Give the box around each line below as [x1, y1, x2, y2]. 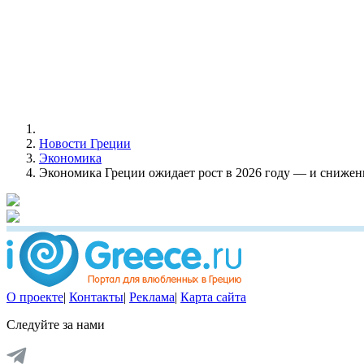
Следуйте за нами [6, 317, 105, 331]
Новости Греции [39, 136, 131, 150]
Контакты [69, 289, 123, 304]
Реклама [129, 289, 175, 304]
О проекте [6, 289, 63, 304]
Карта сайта [180, 289, 246, 304]
